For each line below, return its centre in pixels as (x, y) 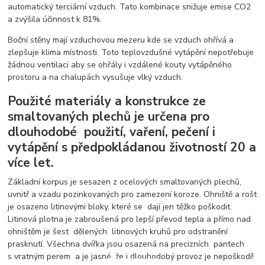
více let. (31, 163)
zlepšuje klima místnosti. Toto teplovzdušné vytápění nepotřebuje (131, 52)
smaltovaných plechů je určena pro (109, 117)
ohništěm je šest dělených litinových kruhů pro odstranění (118, 231)
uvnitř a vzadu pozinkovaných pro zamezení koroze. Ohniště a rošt (132, 194)
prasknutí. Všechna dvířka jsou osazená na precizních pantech (127, 244)
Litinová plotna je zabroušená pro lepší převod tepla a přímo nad (130, 219)
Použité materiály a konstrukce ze (107, 101)
